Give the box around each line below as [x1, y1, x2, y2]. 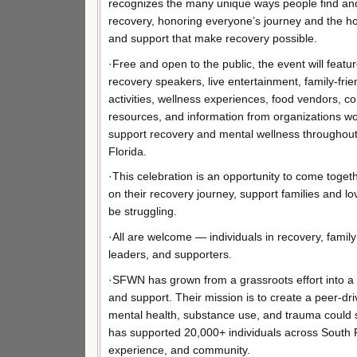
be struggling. [108, 205, 177, 218]
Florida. [108, 144, 147, 158]
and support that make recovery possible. [108, 31, 317, 45]
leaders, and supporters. [108, 248, 232, 261]
